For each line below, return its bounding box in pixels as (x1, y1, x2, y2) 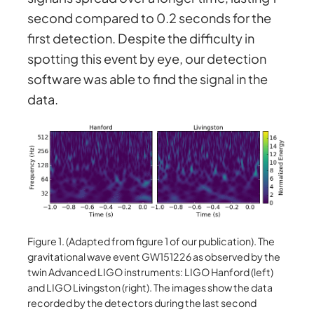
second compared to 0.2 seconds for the (27, 10, 272, 27)
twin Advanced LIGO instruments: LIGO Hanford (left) (27, 265, 274, 278)
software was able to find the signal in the (27, 71, 268, 88)
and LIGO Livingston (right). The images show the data (27, 280, 273, 294)
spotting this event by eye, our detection (27, 50, 267, 67)
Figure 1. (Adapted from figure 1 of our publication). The (27, 234, 275, 247)
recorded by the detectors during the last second (27, 296, 257, 309)
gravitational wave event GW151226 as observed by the (27, 250, 281, 263)
